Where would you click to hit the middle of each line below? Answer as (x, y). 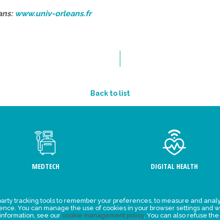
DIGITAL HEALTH (175, 166)
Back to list (110, 93)
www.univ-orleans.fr (53, 13)
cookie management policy (103, 215)
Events (84, 207)
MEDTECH (45, 166)
